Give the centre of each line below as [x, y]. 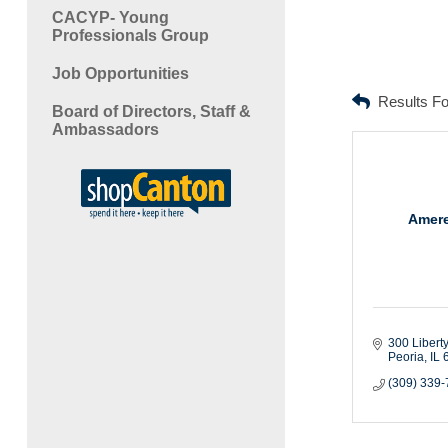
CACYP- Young [110, 17]
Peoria [405, 356]
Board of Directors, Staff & [151, 111]
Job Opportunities [120, 73]
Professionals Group [130, 35]
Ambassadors [105, 129]
